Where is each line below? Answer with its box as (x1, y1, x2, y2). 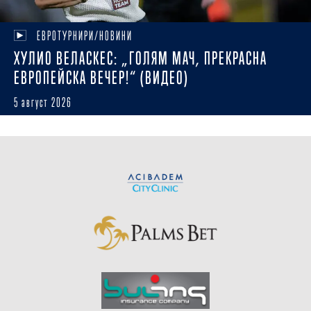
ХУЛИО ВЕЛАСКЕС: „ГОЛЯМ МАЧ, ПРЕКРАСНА (14, 47, 267, 69)
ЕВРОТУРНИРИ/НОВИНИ (36, 28, 133, 43)
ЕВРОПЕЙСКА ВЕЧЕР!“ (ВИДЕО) (14, 67, 189, 88)
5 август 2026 (14, 94, 72, 110)
